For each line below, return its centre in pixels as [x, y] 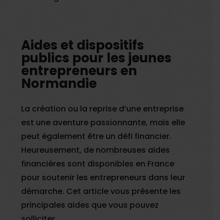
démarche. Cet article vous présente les [101, 192]
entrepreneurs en [79, 71]
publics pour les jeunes [96, 58]
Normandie [59, 84]
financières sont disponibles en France [98, 164]
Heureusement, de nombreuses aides [96, 150]
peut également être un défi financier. [96, 137]
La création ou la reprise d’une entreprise [103, 109]
